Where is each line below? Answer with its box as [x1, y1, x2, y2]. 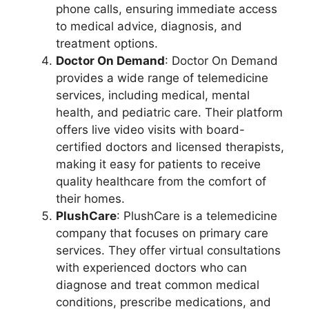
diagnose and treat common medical [56, 277, 259, 292]
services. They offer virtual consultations [56, 243, 281, 257]
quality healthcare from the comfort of [56, 174, 266, 188]
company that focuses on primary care [56, 226, 268, 240]
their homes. [56, 191, 125, 206]
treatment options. [56, 36, 158, 50]
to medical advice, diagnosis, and [56, 19, 242, 33]
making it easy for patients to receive [56, 157, 261, 171]
